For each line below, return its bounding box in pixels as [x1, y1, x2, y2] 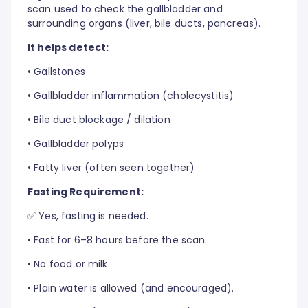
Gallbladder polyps [34, 137, 124, 151]
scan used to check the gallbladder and [27, 2, 223, 16]
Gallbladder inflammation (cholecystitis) [34, 89, 234, 103]
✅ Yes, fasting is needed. [27, 209, 148, 223]
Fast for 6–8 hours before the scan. [34, 233, 208, 247]
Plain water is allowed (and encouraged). [34, 281, 234, 296]
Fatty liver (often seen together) [34, 161, 195, 175]
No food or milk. [34, 257, 110, 272]
